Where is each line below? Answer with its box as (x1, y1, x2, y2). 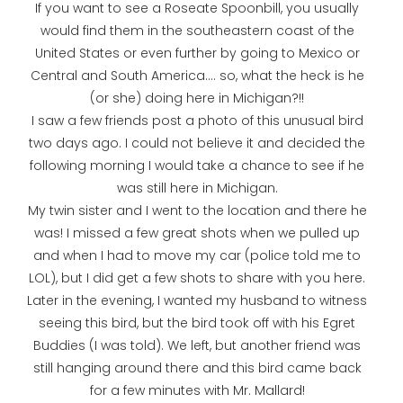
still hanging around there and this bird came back (32, 359, 362, 378)
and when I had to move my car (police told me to (33, 246, 361, 265)
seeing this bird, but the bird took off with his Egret (39, 314, 355, 333)
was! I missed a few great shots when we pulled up (34, 224, 360, 243)
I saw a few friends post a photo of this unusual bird (31, 112, 363, 130)
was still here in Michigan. (116, 179, 278, 198)
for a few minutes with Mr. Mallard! (89, 381, 305, 400)
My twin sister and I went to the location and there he (27, 201, 367, 220)
